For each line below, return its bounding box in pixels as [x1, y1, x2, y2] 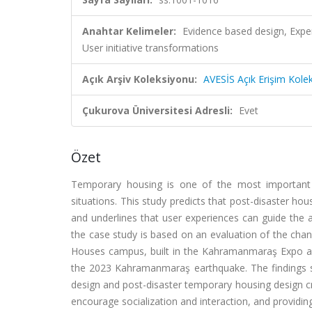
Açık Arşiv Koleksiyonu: [82, 72, 197, 86]
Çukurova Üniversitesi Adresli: [82, 104, 233, 117]
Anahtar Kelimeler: [82, 24, 176, 38]
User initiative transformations [82, 41, 219, 54]
